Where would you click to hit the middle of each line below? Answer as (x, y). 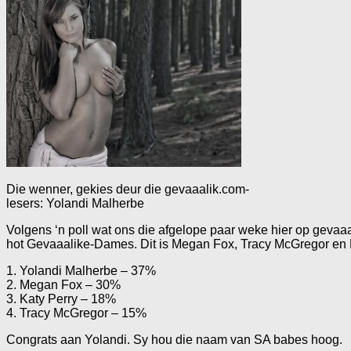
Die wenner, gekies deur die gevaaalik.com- (128, 189)
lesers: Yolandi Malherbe (75, 203)
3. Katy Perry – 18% (61, 299)
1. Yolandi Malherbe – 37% (81, 270)
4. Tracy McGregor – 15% (76, 313)
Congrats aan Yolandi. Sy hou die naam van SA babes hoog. (174, 339)
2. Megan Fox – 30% (63, 284)
